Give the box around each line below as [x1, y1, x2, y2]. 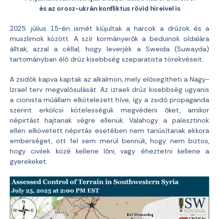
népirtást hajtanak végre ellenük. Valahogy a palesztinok [10, 115, 209, 125]
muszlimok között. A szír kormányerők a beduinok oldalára [10, 34, 209, 43]
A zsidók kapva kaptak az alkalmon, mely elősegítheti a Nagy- [10, 74, 209, 84]
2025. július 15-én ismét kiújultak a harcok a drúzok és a [10, 23, 209, 33]
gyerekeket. [10, 156, 47, 166]
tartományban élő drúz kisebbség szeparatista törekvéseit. [10, 54, 203, 64]
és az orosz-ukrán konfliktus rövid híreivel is [39, 3, 180, 13]
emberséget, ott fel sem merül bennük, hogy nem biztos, [10, 136, 209, 145]
